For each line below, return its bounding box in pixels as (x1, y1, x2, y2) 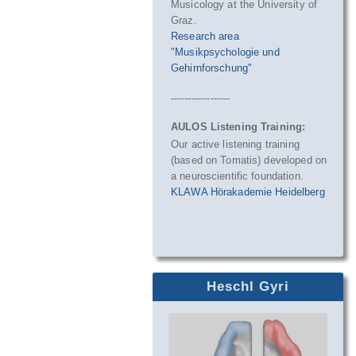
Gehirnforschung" (171, 62, 253, 74)
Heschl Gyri (207, 279, 289, 294)
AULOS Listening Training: (171, 121, 306, 133)
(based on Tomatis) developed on (171, 154, 327, 166)
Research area (171, 30, 239, 42)
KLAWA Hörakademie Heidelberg (171, 186, 325, 198)
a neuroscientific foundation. (171, 170, 304, 182)
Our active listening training (171, 138, 300, 150)
